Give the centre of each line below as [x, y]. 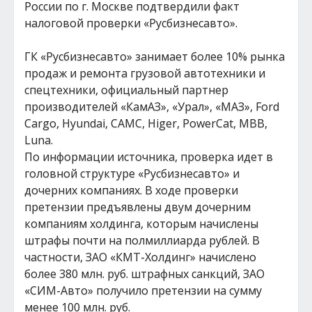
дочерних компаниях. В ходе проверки [131, 190]
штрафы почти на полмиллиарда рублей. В [142, 240]
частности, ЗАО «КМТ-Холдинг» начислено [140, 257]
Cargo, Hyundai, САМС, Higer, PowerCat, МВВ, [146, 123]
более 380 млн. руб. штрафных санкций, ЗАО [145, 274]
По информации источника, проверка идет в [149, 157]
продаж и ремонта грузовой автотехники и [145, 73]
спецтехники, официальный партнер [126, 90]
